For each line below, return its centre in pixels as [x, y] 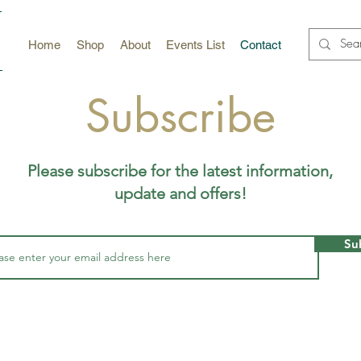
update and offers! [180, 193]
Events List [195, 45]
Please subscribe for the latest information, [180, 171]
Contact [261, 45]
